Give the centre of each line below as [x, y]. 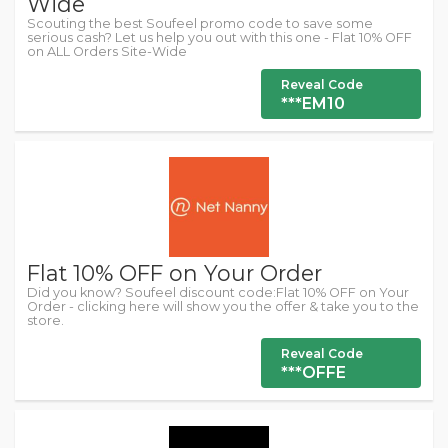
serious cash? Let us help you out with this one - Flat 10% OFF [219, 37]
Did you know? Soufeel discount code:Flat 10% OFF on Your [218, 292]
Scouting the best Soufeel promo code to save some [200, 23]
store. [45, 320]
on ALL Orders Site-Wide [107, 51]
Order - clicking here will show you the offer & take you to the [223, 306]
